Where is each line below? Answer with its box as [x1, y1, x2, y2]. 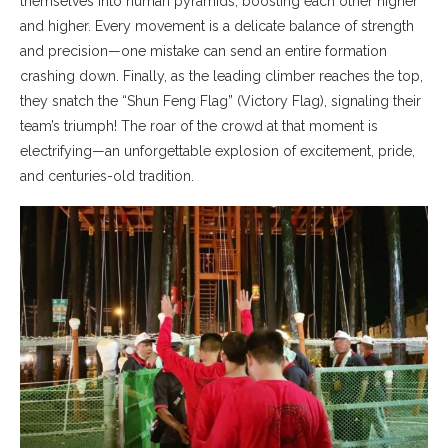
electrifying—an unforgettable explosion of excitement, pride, [20, 142, 415, 159]
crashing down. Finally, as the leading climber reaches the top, [20, 67, 423, 84]
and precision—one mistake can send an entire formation [20, 42, 387, 59]
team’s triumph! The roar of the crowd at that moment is [20, 117, 378, 134]
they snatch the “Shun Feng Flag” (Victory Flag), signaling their [20, 92, 421, 109]
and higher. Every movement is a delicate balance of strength [20, 17, 414, 34]
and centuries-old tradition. [20, 167, 194, 184]
